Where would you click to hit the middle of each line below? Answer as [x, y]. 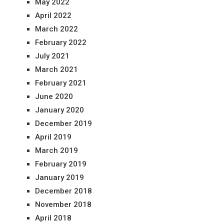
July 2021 [52, 56]
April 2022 [53, 16]
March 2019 [56, 151]
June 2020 [54, 97]
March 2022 [56, 29]
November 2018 [63, 205]
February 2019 [60, 164]
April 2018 [53, 218]
